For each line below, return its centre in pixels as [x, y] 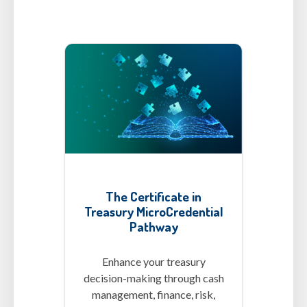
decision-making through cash [153, 278]
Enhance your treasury [153, 262]
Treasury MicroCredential [153, 212]
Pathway [153, 227]
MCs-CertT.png [109, 76]
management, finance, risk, [153, 295]
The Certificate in [153, 197]
